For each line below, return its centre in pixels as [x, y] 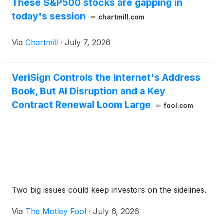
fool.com [178, 106]
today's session [49, 16]
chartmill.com [121, 17]
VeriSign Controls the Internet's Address [106, 78]
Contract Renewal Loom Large [81, 105]
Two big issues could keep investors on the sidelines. [109, 190]
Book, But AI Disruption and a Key [89, 91]
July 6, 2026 [116, 211]
